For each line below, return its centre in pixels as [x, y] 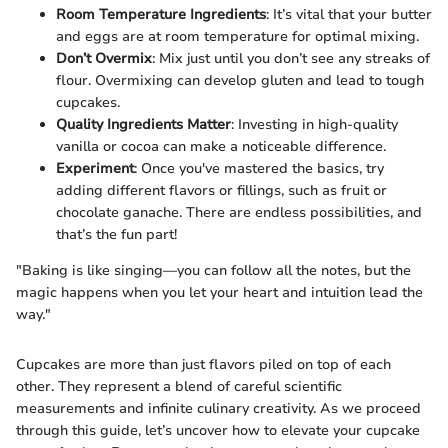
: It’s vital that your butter [349, 14]
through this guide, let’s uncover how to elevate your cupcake [218, 430]
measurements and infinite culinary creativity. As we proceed [218, 408]
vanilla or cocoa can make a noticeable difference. [221, 146]
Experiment [95, 168]
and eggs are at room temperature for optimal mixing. [237, 36]
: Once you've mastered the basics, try [259, 168]
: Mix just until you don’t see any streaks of [291, 58]
